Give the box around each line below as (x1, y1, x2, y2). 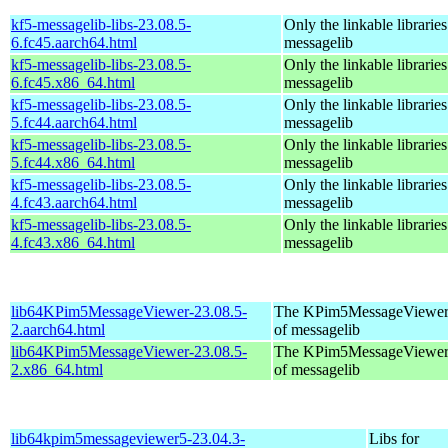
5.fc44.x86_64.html (11, 153, 135, 171)
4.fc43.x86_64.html (11, 233, 135, 251)
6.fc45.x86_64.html (11, 73, 135, 91)
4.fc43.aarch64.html (11, 193, 137, 211)
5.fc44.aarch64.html (11, 113, 137, 131)
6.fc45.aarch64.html (11, 33, 137, 51)
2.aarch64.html (11, 320, 105, 338)
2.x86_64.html (11, 360, 103, 378)
